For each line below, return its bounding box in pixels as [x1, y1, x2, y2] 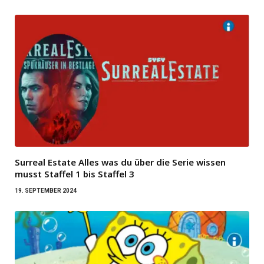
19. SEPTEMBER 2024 [15, 187, 77, 194]
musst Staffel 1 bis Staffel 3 [15, 168, 134, 180]
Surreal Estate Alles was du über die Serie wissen [15, 156, 226, 169]
